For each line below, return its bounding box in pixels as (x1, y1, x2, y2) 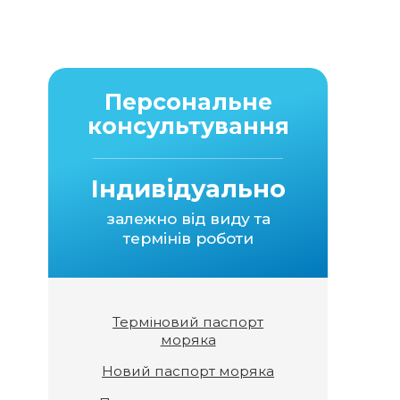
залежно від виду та (105, 209, 271, 228)
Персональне (104, 88, 272, 115)
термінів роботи (122, 229, 254, 247)
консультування (87, 112, 289, 139)
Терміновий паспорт (112, 313, 264, 330)
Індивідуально (90, 174, 286, 204)
